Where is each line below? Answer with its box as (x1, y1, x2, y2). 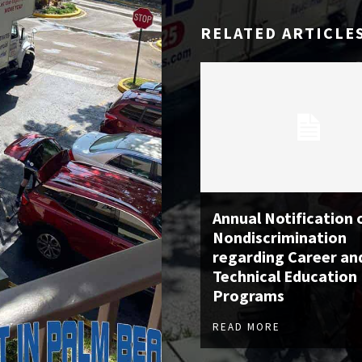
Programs (213, 285, 284, 306)
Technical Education (213, 266, 357, 287)
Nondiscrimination (213, 227, 347, 248)
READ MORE (213, 320, 280, 335)
